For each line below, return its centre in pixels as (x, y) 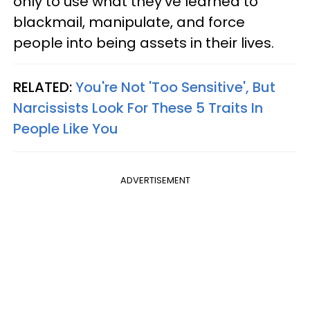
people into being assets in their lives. (144, 43)
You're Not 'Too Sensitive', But (175, 87)
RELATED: (44, 87)
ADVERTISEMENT (155, 180)
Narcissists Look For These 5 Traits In (138, 108)
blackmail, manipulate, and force (129, 22)
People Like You (66, 128)
